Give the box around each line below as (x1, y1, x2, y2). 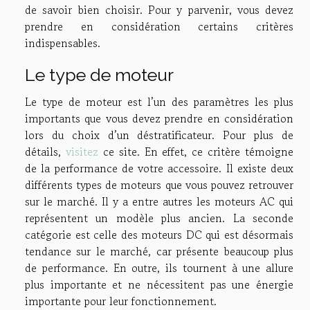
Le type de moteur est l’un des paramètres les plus (25, 93, 293, 111)
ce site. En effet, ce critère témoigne (98, 143, 293, 161)
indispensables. (25, 35, 100, 52)
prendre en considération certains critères (25, 18, 293, 35)
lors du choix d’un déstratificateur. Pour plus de (25, 127, 293, 144)
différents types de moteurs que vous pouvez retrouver (25, 176, 293, 194)
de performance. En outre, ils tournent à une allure (25, 259, 293, 277)
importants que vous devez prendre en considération (25, 110, 293, 127)
